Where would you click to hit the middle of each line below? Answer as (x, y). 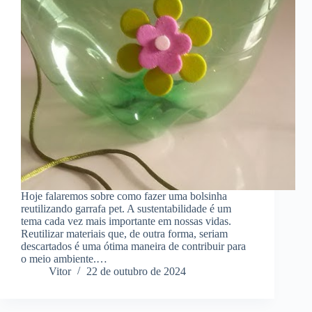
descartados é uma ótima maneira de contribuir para (133, 247)
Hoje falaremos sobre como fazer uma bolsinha (124, 196)
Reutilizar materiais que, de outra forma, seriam (124, 234)
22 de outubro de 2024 (136, 272)
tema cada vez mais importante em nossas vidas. (126, 221)
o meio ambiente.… (64, 259)
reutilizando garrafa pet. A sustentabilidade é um (126, 209)
